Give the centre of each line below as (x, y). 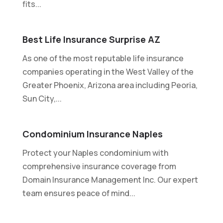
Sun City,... (42, 98)
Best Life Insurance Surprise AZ (91, 39)
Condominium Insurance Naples (92, 134)
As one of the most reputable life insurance (103, 58)
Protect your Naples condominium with (95, 153)
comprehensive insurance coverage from (99, 166)
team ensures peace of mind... (79, 193)
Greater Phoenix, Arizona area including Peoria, (110, 85)
